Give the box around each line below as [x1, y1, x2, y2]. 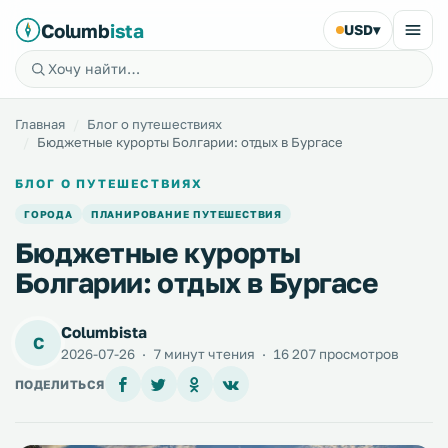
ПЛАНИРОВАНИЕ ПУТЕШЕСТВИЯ [90, 208, 283, 220]
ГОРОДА [24, 208, 73, 220]
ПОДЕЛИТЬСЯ [15, 376, 105, 392]
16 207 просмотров [270, 346, 399, 362]
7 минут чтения [150, 346, 258, 362]
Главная [15, 116, 65, 132]
